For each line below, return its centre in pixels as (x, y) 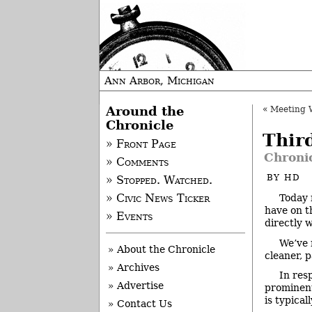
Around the (145, 111)
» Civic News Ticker (157, 199)
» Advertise (136, 286)
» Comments (137, 163)
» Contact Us (140, 304)
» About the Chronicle (162, 250)
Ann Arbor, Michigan (159, 81)
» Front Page (141, 145)
